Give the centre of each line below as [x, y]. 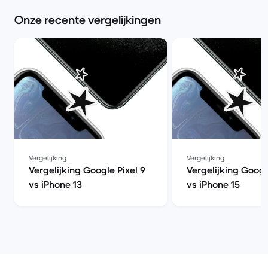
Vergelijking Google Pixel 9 [87, 170]
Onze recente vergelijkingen [88, 20]
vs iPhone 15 [213, 184]
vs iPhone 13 [55, 184]
